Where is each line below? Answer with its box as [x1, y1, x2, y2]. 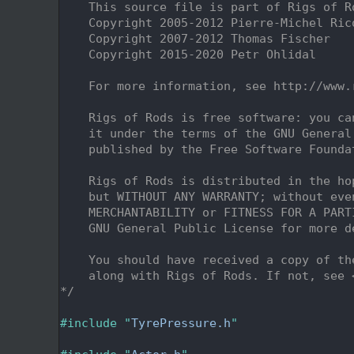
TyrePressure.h [131, 315, 231, 330]
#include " [60, 315, 131, 330]
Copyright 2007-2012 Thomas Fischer [60, 31, 330, 46]
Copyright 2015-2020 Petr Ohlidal [60, 47, 316, 62]
